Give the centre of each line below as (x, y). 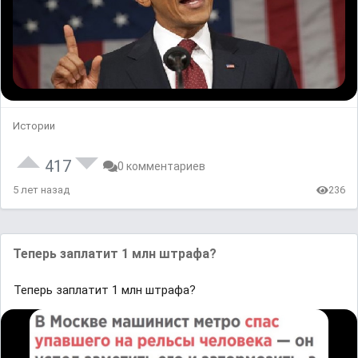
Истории (34, 126)
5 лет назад (41, 190)
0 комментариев (161, 167)
